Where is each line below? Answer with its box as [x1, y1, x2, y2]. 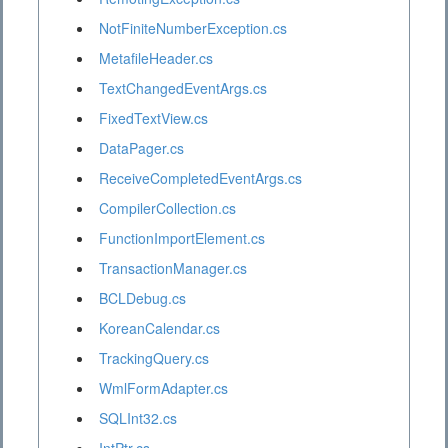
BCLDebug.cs [99, 288, 186, 309]
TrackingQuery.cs [99, 348, 209, 369]
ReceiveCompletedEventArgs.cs [99, 168, 302, 189]
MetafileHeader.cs [99, 48, 213, 69]
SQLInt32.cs [99, 408, 177, 429]
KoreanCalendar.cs [99, 318, 220, 339]
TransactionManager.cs [99, 258, 247, 279]
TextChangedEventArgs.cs [99, 78, 267, 99]
